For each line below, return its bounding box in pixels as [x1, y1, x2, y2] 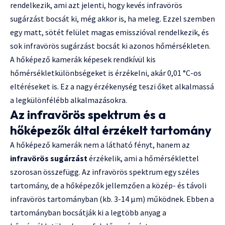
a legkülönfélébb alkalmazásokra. [10, 95, 127, 105]
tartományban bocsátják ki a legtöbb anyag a [10, 207, 166, 218]
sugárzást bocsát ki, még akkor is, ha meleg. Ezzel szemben [10, 14, 215, 24]
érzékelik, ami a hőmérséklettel [87, 153, 199, 164]
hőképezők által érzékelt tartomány [10, 123, 211, 138]
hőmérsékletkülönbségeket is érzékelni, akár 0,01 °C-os [10, 68, 201, 78]
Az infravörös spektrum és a [10, 107, 166, 123]
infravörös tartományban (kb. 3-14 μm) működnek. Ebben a [10, 194, 214, 204]
